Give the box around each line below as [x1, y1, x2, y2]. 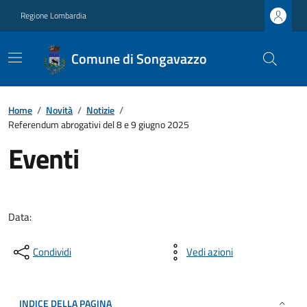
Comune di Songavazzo [71, 48, 208, 69]
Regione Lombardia [21, 9, 86, 22]
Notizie [86, 103, 114, 117]
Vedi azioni [186, 244, 233, 260]
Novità [46, 103, 73, 117]
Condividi [33, 244, 71, 260]
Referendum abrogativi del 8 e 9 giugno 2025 [8, 117, 189, 132]
